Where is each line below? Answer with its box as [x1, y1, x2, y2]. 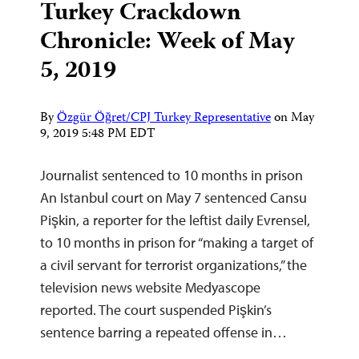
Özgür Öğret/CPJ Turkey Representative [57, 108, 271, 130]
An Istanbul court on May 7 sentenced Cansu [40, 188, 307, 208]
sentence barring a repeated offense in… [40, 323, 287, 342]
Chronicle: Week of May [40, 23, 295, 63]
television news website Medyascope [40, 278, 260, 297]
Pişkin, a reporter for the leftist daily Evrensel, [40, 211, 310, 230]
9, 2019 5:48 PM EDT [40, 124, 155, 146]
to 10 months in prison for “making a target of [40, 233, 313, 252]
